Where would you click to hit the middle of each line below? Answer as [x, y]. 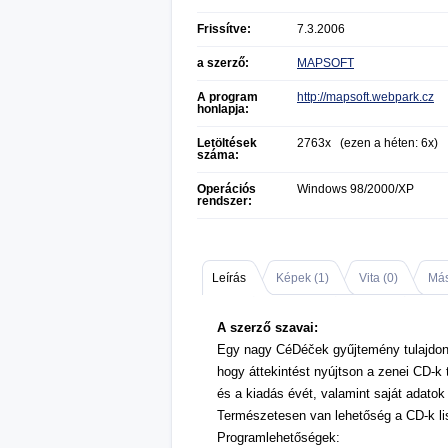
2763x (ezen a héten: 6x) [367, 143]
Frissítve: [224, 29]
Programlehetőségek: [278, 437]
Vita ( [373, 278]
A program [227, 97]
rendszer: [224, 201]
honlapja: [223, 109]
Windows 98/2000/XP [355, 189]
